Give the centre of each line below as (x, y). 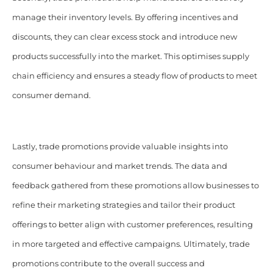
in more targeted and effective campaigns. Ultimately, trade (131, 244)
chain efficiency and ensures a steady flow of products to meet (134, 76)
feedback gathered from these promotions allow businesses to (135, 185)
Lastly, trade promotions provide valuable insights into (120, 146)
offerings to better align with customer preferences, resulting (132, 224)
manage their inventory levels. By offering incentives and (125, 17)
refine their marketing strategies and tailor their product (123, 205)
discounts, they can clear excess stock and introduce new (124, 37)
